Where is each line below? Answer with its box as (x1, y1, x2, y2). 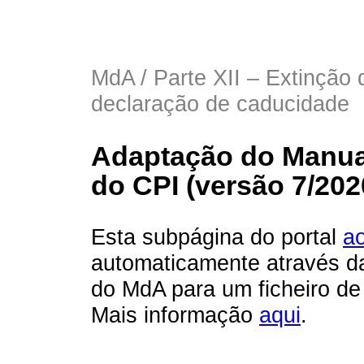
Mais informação (91, 302, 259, 327)
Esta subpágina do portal (91, 224, 343, 249)
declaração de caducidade (91, 91, 349, 116)
